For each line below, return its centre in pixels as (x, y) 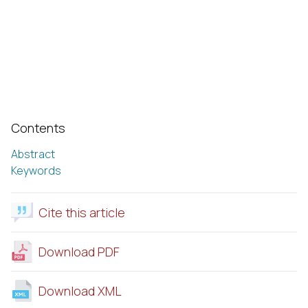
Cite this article (82, 212)
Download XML (80, 290)
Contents (38, 128)
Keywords (36, 170)
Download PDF (79, 251)
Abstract (33, 154)
